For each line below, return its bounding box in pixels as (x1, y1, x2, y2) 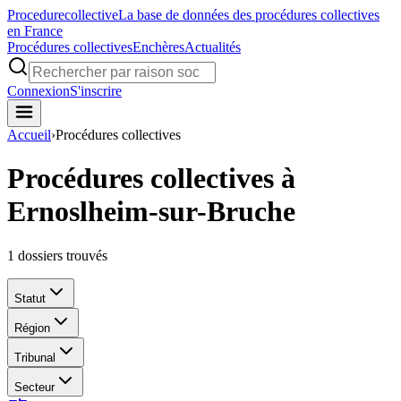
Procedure (7, 7, 64, 22)
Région (14, 320, 50, 335)
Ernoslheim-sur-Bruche (7, 195, 295, 228)
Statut (14, 291, 46, 305)
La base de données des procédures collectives (118, 7, 380, 22)
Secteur (14, 380, 55, 394)
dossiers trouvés (18, 247, 107, 263)
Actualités (184, 39, 241, 55)
